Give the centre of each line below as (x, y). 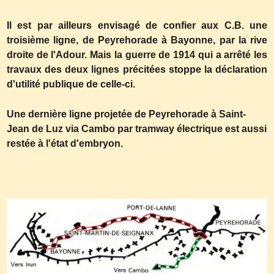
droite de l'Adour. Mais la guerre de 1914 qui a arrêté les (137, 55)
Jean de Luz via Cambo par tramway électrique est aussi (137, 129)
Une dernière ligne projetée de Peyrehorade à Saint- (126, 114)
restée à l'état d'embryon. (65, 143)
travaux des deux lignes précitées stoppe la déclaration (137, 69)
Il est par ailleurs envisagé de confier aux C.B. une (137, 25)
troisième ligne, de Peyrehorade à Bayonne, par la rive (137, 40)
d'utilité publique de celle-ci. (71, 84)
